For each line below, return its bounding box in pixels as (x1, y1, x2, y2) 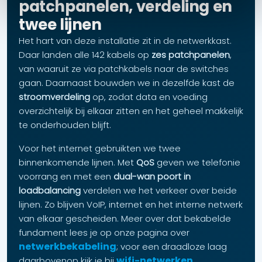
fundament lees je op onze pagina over (19, 226, 189, 239)
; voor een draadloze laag (116, 240, 227, 253)
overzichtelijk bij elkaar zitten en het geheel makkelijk (19, 105, 243, 118)
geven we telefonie (154, 156, 240, 169)
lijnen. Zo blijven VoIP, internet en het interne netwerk (19, 198, 243, 211)
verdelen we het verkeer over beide (81, 184, 237, 197)
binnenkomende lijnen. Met (19, 156, 136, 169)
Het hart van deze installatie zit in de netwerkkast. (19, 35, 232, 47)
